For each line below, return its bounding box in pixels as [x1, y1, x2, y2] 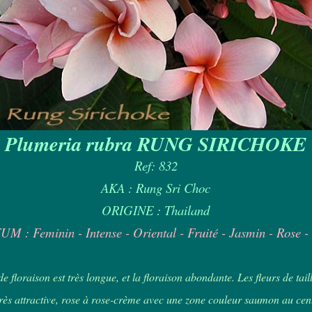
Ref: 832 [134, 157, 178, 174]
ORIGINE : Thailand [102, 201, 210, 219]
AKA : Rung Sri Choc [101, 179, 211, 196]
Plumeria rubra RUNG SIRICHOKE [5, 130, 307, 157]
